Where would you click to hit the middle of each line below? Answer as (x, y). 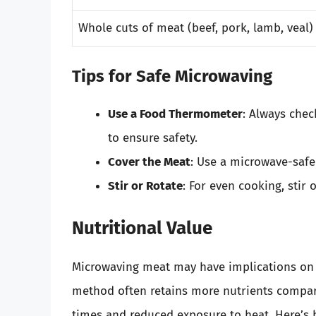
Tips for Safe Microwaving (172, 76)
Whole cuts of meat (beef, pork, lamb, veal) (196, 28)
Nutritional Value (142, 229)
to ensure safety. (153, 138)
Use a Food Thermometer (175, 114)
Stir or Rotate (145, 186)
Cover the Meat (149, 162)
